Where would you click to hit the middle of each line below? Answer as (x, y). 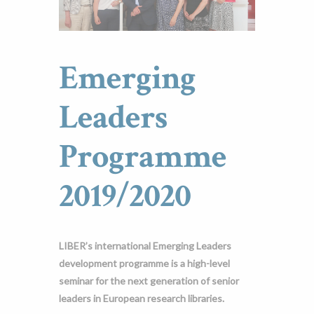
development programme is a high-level (144, 263)
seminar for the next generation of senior (149, 280)
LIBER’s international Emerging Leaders (145, 245)
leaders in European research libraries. (142, 298)
